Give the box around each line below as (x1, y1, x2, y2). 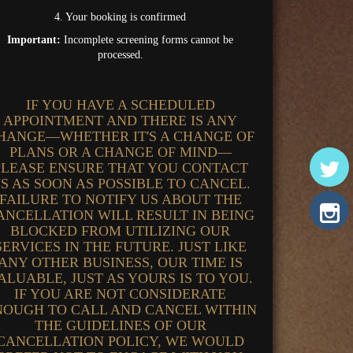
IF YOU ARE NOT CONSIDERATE (14, 286, 227, 302)
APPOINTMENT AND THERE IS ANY (3, 113, 238, 128)
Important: (7, 34, 61, 46)
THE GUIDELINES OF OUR (34, 318, 206, 333)
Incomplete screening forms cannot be (61, 34, 234, 46)
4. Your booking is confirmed (54, 11, 187, 23)
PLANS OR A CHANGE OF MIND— (9, 144, 232, 160)
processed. (97, 49, 143, 61)
